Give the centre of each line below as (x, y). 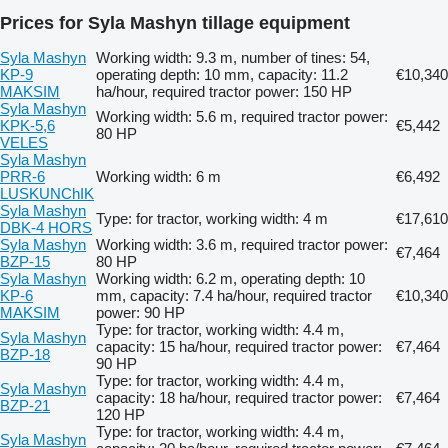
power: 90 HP (140, 313)
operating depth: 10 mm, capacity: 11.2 (222, 75)
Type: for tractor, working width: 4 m (212, 219)
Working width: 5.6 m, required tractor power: (242, 117)
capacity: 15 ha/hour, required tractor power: (239, 347)
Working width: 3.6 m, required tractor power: (242, 245)
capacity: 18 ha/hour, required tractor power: (239, 398)
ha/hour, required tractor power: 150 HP (224, 92)
